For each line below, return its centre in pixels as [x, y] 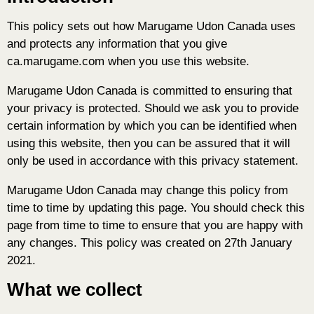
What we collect [75, 290]
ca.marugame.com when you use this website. [128, 62]
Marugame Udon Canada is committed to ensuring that [150, 91]
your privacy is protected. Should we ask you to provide [153, 109]
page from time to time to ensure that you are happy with [155, 226]
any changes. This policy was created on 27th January [150, 243]
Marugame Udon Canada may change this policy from [148, 191]
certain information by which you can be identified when [152, 126]
